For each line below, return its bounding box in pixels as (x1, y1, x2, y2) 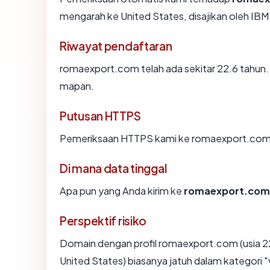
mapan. (60, 80, 94, 93)
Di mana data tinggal (60, 161, 167, 176)
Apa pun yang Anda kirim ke (60, 184, 184, 198)
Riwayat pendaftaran (60, 39, 172, 54)
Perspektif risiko (60, 213, 147, 228)
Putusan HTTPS (60, 108, 141, 124)
